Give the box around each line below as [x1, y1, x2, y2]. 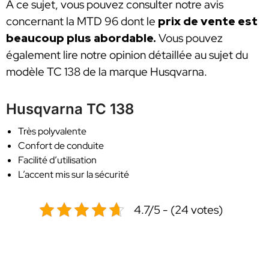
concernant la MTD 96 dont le [6, 14, 158, 29]
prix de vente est [158, 14, 258, 29]
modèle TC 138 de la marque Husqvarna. [6, 64, 207, 80]
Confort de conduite [18, 139, 104, 153]
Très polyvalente [18, 125, 86, 138]
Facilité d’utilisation [18, 154, 97, 167]
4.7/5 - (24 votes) [133, 202, 223, 218]
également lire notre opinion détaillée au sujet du [6, 47, 248, 63]
